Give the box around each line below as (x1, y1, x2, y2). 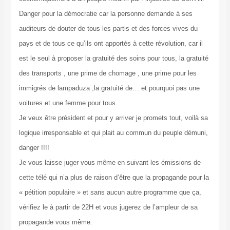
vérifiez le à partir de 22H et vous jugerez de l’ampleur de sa (18, 203, 198, 212)
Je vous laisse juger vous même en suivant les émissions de (18, 159, 201, 167)
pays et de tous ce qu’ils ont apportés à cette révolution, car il (18, 40, 203, 48)
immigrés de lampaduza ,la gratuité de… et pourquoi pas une (18, 84, 200, 92)
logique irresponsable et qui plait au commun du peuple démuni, (18, 129, 208, 137)
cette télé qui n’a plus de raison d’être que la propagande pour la (18, 174, 209, 182)
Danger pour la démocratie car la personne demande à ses (18, 10, 193, 18)
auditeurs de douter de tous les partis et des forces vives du (18, 25, 198, 33)
